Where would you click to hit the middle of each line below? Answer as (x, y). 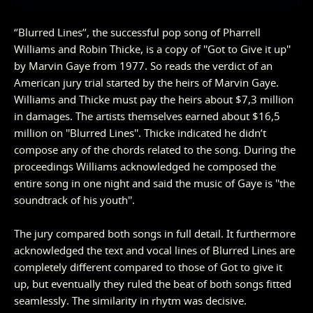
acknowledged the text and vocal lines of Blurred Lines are (154, 250)
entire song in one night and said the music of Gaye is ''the (154, 183)
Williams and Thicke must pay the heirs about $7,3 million (154, 100)
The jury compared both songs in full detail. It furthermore (155, 234)
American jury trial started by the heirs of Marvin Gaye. (146, 83)
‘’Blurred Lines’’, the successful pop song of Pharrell (137, 32)
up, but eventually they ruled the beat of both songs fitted (153, 284)
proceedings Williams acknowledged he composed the (145, 167)
